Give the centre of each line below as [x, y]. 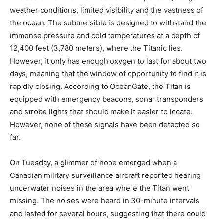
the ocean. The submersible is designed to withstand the [108, 23]
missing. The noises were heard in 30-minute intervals [105, 201]
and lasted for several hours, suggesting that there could [108, 213]
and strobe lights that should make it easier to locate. [101, 112]
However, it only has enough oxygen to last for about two [108, 61]
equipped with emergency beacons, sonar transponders [107, 99]
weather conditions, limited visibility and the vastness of [107, 10]
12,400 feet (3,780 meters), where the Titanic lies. [96, 48]
